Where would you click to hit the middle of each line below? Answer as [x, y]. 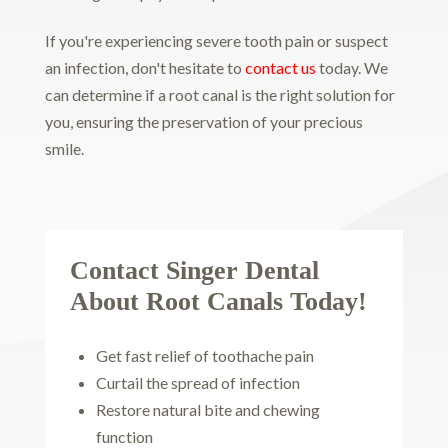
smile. [64, 149]
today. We [351, 68]
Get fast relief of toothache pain [205, 356]
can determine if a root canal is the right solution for [219, 95]
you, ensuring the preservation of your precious [203, 122]
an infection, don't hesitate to [144, 68]
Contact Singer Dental [194, 271]
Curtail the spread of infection [198, 383]
